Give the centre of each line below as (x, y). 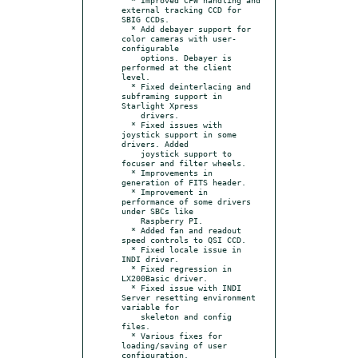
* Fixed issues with (126, 124)
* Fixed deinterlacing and (126, 86)
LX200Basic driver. (165, 278)
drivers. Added (155, 143)
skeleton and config (131, 316)
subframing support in (172, 95)
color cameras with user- (179, 38)
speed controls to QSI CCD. (184, 239)
